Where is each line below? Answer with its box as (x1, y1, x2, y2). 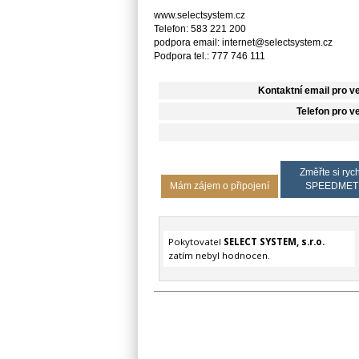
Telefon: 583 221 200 (154, 23, 246, 34)
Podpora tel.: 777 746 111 (154, 50, 265, 61)
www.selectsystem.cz (154, 10, 245, 20)
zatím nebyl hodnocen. (167, 249, 270, 262)
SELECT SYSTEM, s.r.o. (223, 236, 325, 248)
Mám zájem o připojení (169, 180, 269, 191)
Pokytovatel (167, 236, 224, 248)
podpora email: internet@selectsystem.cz (154, 37, 333, 47)
